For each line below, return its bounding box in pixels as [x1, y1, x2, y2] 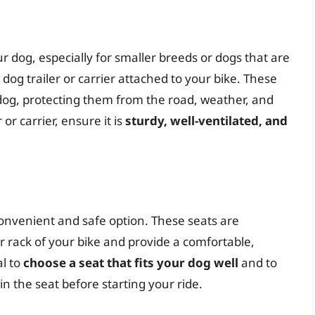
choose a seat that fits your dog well [23, 254, 238, 271]
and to [238, 254, 277, 271]
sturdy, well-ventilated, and [125, 112, 288, 129]
